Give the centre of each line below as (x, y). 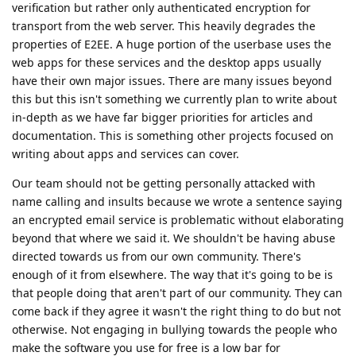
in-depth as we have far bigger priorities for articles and (163, 117)
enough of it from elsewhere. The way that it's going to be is (172, 274)
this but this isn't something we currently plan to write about (174, 99)
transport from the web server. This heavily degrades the (164, 25)
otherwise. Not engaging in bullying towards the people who (174, 329)
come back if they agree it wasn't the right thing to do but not (176, 311)
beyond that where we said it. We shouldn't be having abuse (174, 238)
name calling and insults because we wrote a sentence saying (177, 201)
